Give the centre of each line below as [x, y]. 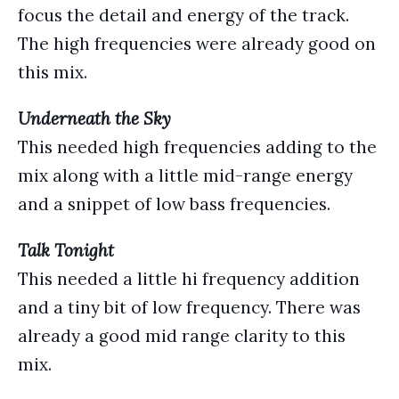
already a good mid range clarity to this [182, 336]
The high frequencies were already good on [197, 44]
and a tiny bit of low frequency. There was [189, 307]
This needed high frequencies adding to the [197, 147]
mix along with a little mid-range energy [185, 175]
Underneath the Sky [94, 118]
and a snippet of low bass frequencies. [174, 204]
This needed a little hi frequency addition [189, 279]
